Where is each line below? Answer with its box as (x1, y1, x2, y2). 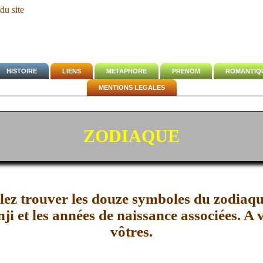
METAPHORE (106, 68, 147, 75)
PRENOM (171, 68, 200, 75)
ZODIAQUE (83, 126, 180, 146)
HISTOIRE (6, 68, 37, 75)
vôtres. (110, 223, 153, 240)
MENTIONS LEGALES (98, 84, 165, 91)
